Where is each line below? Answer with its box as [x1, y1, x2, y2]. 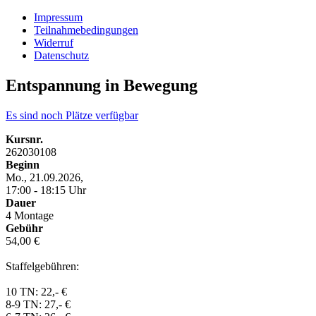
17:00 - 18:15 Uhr [6, 183, 86, 196]
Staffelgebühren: [6, 260, 79, 272]
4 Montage [6, 209, 54, 221]
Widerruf [34, 37, 73, 49]
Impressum [34, 11, 83, 23]
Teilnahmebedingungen [34, 24, 138, 36]
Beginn [6, 158, 39, 171]
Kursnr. [6, 133, 43, 145]
